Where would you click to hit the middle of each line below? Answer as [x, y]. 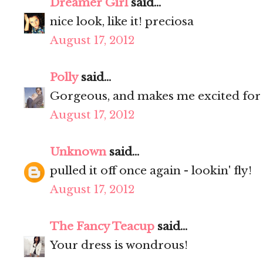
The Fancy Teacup [102, 227]
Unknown [78, 152]
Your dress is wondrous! [119, 245]
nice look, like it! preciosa [122, 22]
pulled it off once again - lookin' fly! [151, 171]
